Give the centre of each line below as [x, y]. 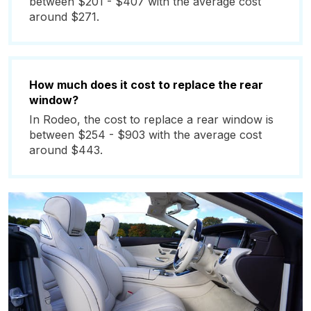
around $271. [64, 17]
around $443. [66, 150]
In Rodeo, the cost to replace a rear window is [151, 119]
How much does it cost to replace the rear [146, 85]
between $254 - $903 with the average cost [145, 135]
